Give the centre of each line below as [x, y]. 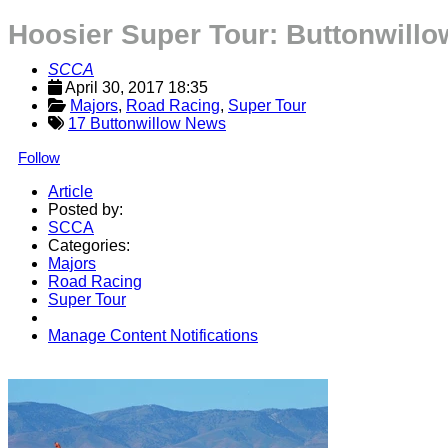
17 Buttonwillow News [147, 123]
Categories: [89, 245]
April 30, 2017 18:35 [136, 87]
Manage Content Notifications [153, 335]
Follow [39, 157]
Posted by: [85, 209]
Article [70, 191]
